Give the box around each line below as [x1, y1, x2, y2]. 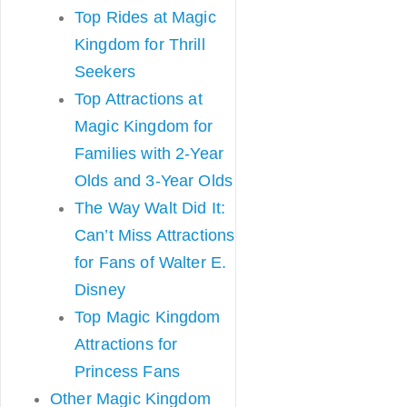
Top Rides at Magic [74, 8, 216, 26]
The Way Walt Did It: [74, 199, 225, 217]
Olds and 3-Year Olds [74, 172, 233, 190]
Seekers [74, 63, 136, 81]
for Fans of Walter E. [74, 253, 227, 272]
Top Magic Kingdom [74, 308, 221, 326]
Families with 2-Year [74, 144, 223, 163]
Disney [74, 281, 125, 299]
